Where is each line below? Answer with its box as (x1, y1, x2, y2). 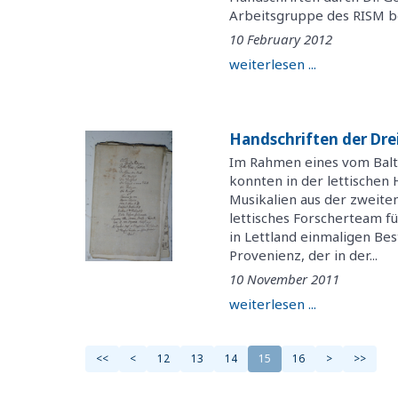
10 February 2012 (229, 30, 333, 49)
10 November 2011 (229, 270, 340, 289)
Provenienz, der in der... (229, 245, 378, 264)
